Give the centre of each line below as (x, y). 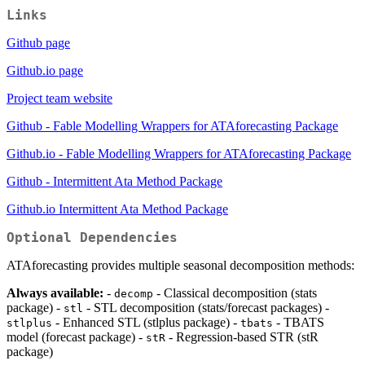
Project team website (59, 98)
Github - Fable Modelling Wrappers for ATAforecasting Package (172, 125)
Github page (38, 42)
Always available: (55, 292)
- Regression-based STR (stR (242, 336)
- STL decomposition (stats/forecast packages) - (206, 307)
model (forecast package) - (76, 336)
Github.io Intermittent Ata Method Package (117, 209)
